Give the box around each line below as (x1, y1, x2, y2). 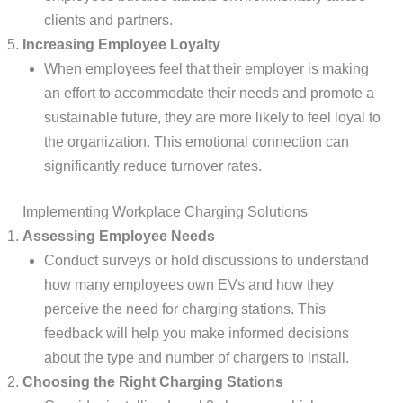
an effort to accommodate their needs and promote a (43, 85, 374, 101)
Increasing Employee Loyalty (22, 37, 220, 52)
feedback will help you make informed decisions (43, 326, 349, 341)
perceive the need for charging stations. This (43, 301, 326, 317)
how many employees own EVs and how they (43, 277, 334, 292)
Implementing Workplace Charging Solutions (22, 204, 308, 219)
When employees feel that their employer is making (43, 61, 369, 76)
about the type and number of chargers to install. (43, 350, 349, 365)
